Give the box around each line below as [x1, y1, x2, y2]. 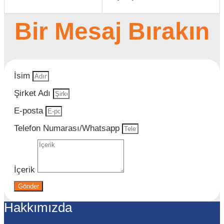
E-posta [14, 106, 45, 115]
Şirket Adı [14, 88, 53, 98]
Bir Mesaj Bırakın [14, 18, 209, 44]
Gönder [18, 182, 39, 190]
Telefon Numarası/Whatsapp [14, 123, 122, 133]
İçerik [14, 165, 37, 174]
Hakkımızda [4, 200, 72, 214]
